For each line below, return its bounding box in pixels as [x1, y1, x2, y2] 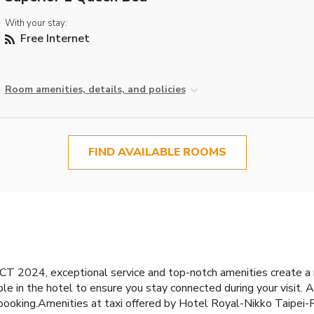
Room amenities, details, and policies [4, 83, 186, 97]
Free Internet [17, 31, 90, 47]
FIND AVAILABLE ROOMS [88, 144, 226, 161]
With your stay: [4, 17, 67, 30]
